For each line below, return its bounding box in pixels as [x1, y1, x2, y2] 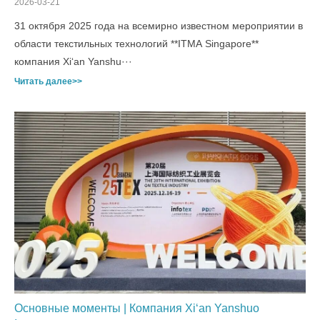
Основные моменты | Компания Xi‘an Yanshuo [14, 302, 259, 314]
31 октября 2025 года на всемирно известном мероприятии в [14, 20, 303, 31]
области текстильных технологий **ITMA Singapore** [14, 38, 259, 49]
